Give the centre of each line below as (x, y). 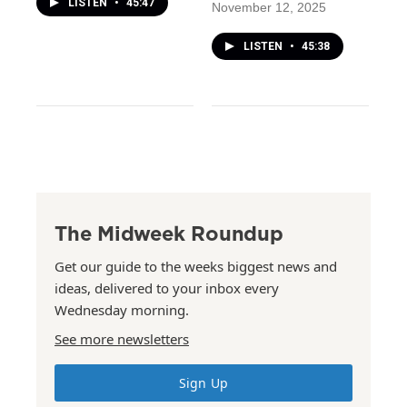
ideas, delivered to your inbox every (167, 288)
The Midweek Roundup (169, 233)
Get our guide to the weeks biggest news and (196, 267)
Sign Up (203, 383)
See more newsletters (122, 339)
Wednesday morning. (122, 310)
